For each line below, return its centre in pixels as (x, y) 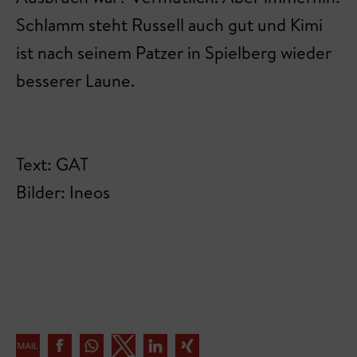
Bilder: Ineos (63, 192)
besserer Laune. (75, 81)
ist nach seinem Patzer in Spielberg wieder (174, 53)
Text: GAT (52, 165)
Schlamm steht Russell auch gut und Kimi (169, 25)
